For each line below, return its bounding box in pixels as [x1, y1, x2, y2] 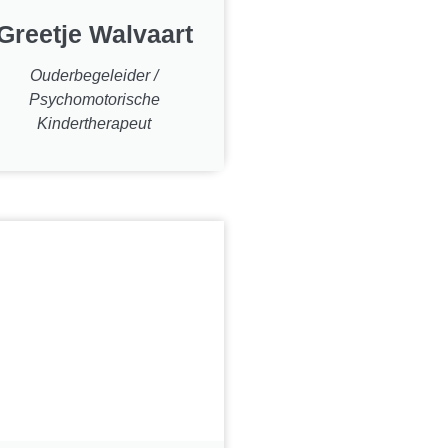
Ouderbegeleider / [30, 66, 158, 84]
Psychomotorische [28, 90, 160, 108]
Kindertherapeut [37, 114, 151, 132]
